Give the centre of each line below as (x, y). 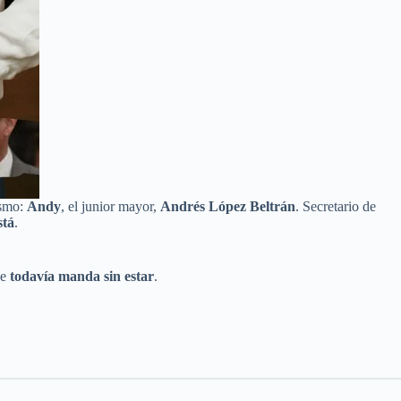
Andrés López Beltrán (228, 206)
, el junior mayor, (111, 206)
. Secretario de (336, 206)
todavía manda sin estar (82, 276)
